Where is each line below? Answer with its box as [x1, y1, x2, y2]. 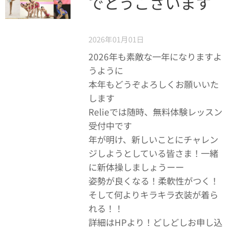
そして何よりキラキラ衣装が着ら [88, 188, 218, 201]
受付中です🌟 [88, 119, 143, 132]
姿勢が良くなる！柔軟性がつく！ [88, 174, 219, 187]
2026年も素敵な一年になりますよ [88, 50, 222, 63]
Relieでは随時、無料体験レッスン [88, 105, 222, 118]
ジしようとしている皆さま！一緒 [88, 147, 218, 159]
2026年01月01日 [88, 34, 144, 44]
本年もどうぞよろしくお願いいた [88, 78, 219, 90]
